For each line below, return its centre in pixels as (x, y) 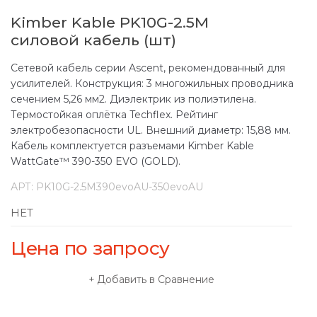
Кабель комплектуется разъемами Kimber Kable (132, 145)
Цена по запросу (91, 248)
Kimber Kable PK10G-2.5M (110, 22)
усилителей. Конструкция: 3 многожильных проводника (152, 83)
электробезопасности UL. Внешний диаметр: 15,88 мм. (151, 130)
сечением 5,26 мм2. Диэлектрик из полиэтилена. (133, 99)
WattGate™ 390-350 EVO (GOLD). (96, 161)
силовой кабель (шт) (93, 40)
